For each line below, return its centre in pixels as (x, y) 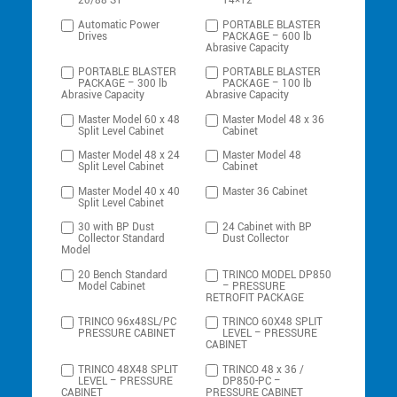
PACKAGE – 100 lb (268, 84)
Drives (93, 36)
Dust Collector (256, 239)
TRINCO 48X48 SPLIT (128, 370)
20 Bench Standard (123, 275)
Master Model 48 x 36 (274, 120)
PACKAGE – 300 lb (123, 84)
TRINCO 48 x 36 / (264, 370)
